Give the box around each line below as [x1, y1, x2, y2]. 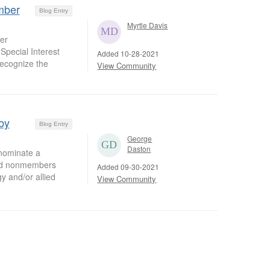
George [127, 133, 152, 143]
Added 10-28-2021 [97, 48, 160, 58]
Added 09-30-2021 [97, 161, 160, 172]
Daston [127, 143, 151, 154]
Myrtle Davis [127, 19, 168, 30]
